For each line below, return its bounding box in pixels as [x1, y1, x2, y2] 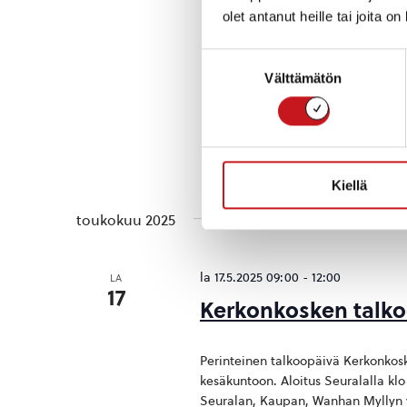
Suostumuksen [201, 50, 293, 66]
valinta [201, 72, 240, 88]
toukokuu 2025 [76, 211, 175, 229]
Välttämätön [264, 70, 342, 86]
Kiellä [332, 177, 367, 194]
